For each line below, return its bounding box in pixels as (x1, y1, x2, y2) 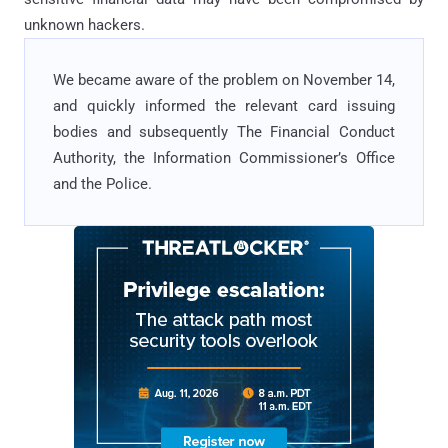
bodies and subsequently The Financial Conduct (53, 123, 395, 142)
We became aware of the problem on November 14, (53, 71, 395, 90)
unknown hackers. (24, 16, 145, 35)
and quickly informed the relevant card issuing (53, 97, 395, 116)
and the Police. (53, 175, 152, 194)
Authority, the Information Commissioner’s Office (53, 149, 395, 168)
